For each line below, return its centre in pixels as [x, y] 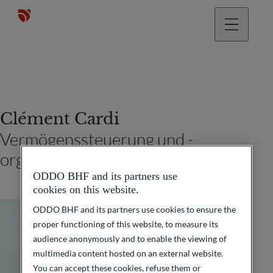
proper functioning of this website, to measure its [125, 224]
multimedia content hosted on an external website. [128, 253]
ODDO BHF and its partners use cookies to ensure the [134, 209]
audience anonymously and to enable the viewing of [129, 238]
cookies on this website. [86, 189]
